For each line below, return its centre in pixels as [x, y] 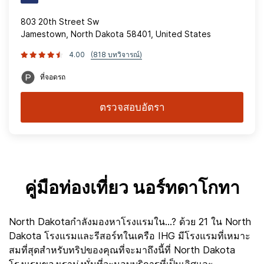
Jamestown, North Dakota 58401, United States [116, 34]
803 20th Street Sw [60, 22]
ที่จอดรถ [53, 77]
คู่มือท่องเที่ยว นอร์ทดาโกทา [132, 189]
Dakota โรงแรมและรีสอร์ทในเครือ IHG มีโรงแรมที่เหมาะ [130, 236]
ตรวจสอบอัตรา [132, 107]
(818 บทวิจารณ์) [116, 55]
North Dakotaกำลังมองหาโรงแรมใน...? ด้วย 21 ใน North [130, 222]
